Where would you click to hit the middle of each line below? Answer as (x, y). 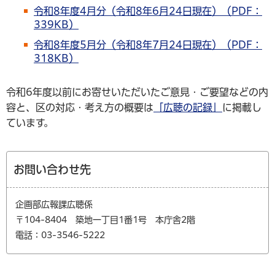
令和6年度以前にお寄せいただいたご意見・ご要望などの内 (137, 92)
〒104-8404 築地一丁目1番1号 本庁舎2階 (105, 219)
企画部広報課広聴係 (54, 204)
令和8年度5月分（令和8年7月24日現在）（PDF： (148, 45)
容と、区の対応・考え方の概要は (80, 107)
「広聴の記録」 (188, 107)
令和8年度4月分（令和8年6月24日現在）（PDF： (148, 11)
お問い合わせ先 (52, 169)
